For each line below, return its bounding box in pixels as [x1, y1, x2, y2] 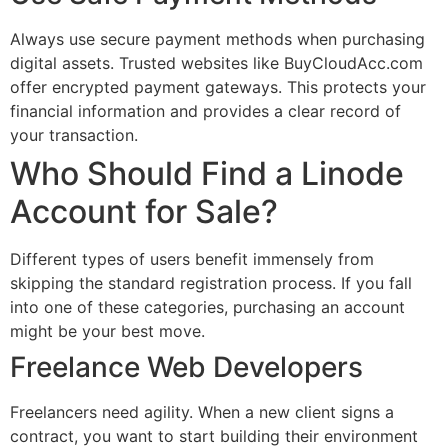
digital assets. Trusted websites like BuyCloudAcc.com [10, 52, 423, 73]
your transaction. [10, 124, 138, 145]
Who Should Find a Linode [10, 153, 404, 193]
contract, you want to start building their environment [10, 425, 418, 446]
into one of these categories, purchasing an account [10, 296, 405, 317]
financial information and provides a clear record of [10, 100, 401, 121]
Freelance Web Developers [10, 349, 363, 384]
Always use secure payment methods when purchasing [10, 28, 425, 49]
